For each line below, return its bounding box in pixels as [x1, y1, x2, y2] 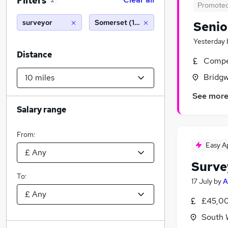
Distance [17, 49, 52, 60]
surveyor [22, 18, 52, 27]
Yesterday [193, 37, 225, 46]
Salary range [17, 104, 66, 115]
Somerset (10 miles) [95, 18, 161, 27]
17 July [191, 177, 212, 186]
